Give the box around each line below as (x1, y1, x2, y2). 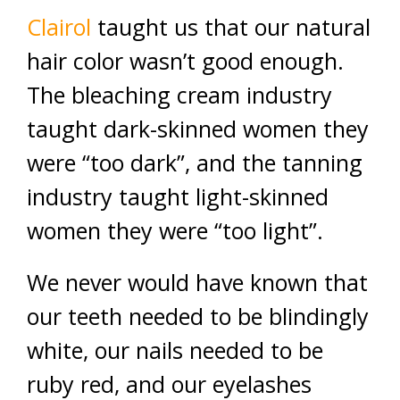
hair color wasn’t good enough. (27, 46, 344, 77)
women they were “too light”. (27, 215, 323, 246)
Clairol (27, 12, 91, 43)
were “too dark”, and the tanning (27, 147, 362, 179)
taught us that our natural (91, 12, 371, 43)
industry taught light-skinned (27, 181, 329, 212)
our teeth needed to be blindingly (27, 301, 369, 332)
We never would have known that (27, 267, 368, 298)
